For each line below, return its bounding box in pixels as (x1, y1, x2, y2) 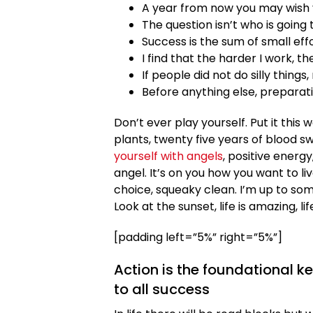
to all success (114, 279, 210, 299)
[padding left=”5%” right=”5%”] (114, 228, 282, 245)
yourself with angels (114, 147, 223, 164)
